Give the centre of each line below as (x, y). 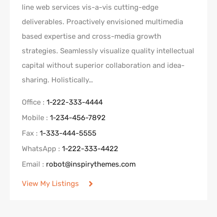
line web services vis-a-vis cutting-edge (90, 7)
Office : (34, 102)
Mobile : (36, 118)
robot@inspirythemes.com (91, 164)
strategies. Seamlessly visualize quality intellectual (108, 51)
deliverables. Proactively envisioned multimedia (102, 22)
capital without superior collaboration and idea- (103, 65)
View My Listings (50, 184)
